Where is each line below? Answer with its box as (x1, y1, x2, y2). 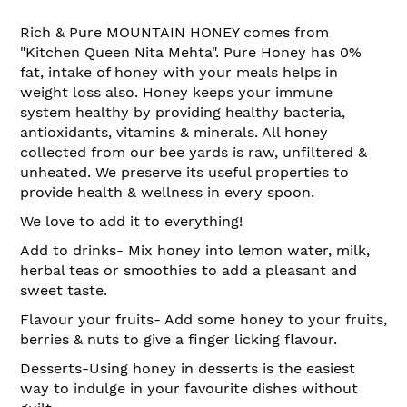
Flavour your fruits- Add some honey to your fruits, (20, 310, 387, 328)
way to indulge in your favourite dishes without (20, 379, 358, 397)
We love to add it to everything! (20, 212, 243, 230)
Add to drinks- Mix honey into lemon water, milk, (20, 241, 370, 259)
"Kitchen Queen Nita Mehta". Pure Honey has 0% (20, 43, 362, 61)
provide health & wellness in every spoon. (20, 183, 314, 201)
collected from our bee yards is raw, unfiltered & (20, 143, 367, 161)
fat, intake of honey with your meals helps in (20, 63, 338, 81)
